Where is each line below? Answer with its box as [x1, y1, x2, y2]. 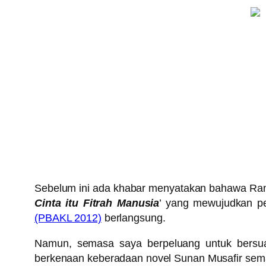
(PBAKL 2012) [34, 212, 102, 224]
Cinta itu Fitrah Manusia [34, 197, 160, 210]
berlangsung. [101, 212, 166, 224]
